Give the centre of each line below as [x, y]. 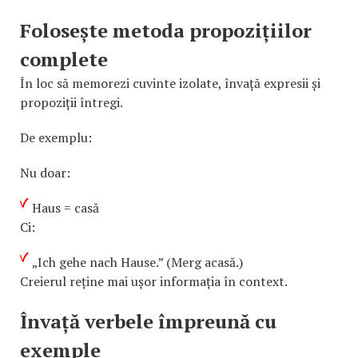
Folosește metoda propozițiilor [166, 30]
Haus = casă [66, 207]
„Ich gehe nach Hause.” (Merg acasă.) [137, 262]
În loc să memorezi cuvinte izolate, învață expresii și [170, 83]
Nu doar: [45, 172]
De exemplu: [56, 137]
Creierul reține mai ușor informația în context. [154, 281]
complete [64, 59]
